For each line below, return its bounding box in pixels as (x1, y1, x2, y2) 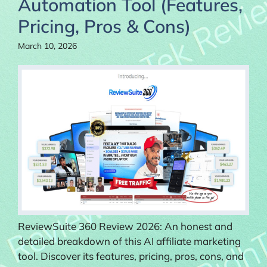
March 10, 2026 (18, 40, 77, 51)
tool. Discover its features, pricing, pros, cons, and (18, 249, 244, 262)
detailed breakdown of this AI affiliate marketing (18, 234, 241, 247)
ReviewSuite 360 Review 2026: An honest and (18, 219, 232, 232)
